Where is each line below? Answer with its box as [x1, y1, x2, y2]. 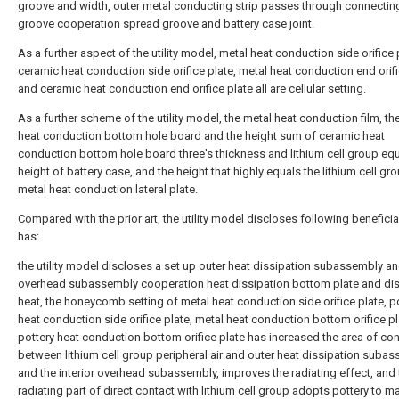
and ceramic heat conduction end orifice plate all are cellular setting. [18, 82, 366, 95]
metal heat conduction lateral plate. [18, 183, 198, 196]
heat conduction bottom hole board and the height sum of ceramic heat [18, 129, 385, 142]
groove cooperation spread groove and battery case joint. [18, 17, 314, 30]
